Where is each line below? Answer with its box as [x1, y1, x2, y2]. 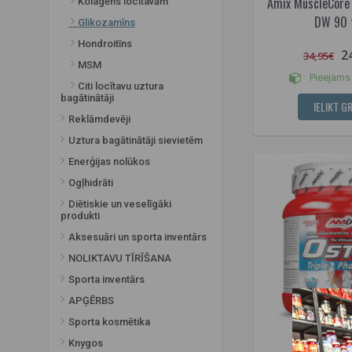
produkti [60, 209, 100, 222]
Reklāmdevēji [68, 112, 130, 125]
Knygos [68, 336, 103, 349]
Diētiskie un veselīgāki [68, 197, 171, 210]
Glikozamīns [68, 16, 135, 28]
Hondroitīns [68, 37, 132, 49]
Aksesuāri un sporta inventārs [68, 230, 207, 243]
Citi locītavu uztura [68, 79, 163, 92]
